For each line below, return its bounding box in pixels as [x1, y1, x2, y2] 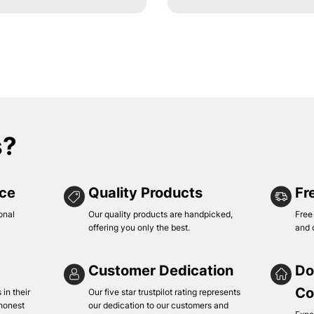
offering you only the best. [88, 222, 191, 233]
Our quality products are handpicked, [88, 209, 233, 219]
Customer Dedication [88, 262, 234, 279]
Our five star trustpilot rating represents [88, 287, 241, 297]
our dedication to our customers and [88, 300, 229, 310]
